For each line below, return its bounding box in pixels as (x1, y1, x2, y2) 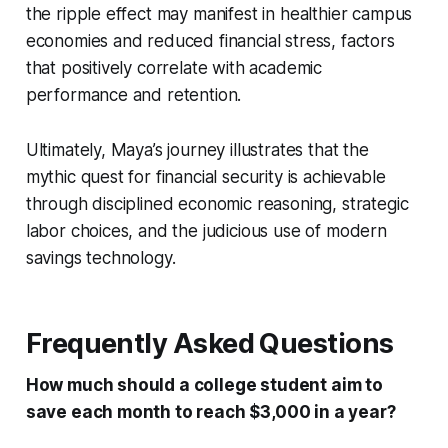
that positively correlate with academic (25, 57, 323, 78)
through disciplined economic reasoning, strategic (25, 193, 409, 214)
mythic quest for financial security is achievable (25, 166, 386, 187)
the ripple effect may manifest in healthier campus (25, 3, 413, 24)
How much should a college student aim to (25, 374, 383, 395)
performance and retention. (25, 84, 242, 105)
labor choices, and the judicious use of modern (25, 220, 387, 241)
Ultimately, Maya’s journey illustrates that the (25, 139, 369, 160)
